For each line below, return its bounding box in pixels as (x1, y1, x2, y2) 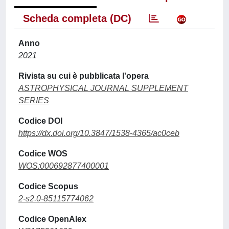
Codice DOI (18, 117, 62, 125)
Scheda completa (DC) (23, 13, 131, 24)
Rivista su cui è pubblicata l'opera (18, 72, 149, 80)
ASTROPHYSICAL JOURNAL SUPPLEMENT (18, 84, 188, 93)
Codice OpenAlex (18, 215, 86, 223)
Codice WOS (18, 149, 67, 158)
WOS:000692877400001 (18, 162, 109, 170)
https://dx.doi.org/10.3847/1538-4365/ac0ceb (18, 129, 179, 138)
